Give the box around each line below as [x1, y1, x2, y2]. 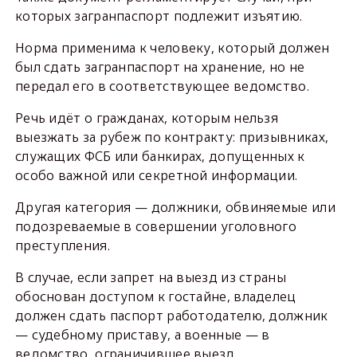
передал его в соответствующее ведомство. [14, 77, 309, 95]
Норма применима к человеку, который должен [14, 39, 330, 57]
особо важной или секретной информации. [14, 167, 298, 184]
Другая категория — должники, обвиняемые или [14, 198, 335, 216]
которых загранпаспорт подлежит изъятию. [14, 7, 303, 25]
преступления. [14, 237, 110, 254]
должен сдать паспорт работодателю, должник [14, 307, 328, 324]
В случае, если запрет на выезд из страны [14, 269, 286, 286]
